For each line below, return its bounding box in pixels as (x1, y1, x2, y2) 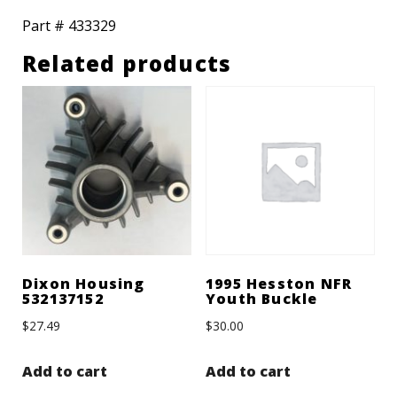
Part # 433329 (22, 16, 116, 36)
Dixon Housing (22, 274, 145, 294)
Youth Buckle (205, 289, 318, 309)
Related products (22, 49, 232, 79)
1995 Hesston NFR (205, 274, 353, 294)
